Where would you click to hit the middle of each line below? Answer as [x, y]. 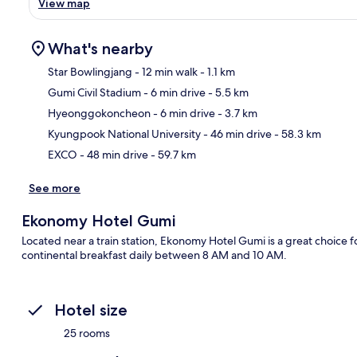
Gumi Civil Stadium [94, 92]
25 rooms [87, 333]
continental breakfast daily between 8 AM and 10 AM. [154, 255]
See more [55, 188]
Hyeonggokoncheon [99, 113]
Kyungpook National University [124, 133]
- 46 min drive [236, 133]
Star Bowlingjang [90, 71]
